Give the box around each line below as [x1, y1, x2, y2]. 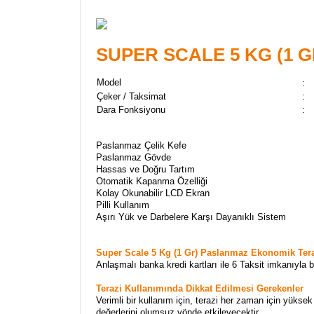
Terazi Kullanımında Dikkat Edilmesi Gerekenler [96, 283, 303, 294]
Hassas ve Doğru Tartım [96, 164, 195, 175]
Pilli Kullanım [96, 200, 149, 210]
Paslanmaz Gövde [96, 152, 171, 163]
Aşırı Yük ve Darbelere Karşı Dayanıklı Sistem [96, 212, 286, 222]
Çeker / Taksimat [97, 91, 166, 102]
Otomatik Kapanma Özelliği [96, 176, 207, 186]
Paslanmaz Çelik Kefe [96, 140, 186, 151]
